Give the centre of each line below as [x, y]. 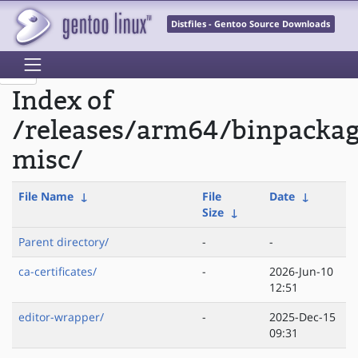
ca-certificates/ [58, 272]
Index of [62, 101]
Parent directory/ [64, 242]
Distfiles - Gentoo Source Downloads [251, 24]
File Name [46, 197]
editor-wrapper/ [61, 317]
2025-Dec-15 [302, 317]
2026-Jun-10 [301, 272]
